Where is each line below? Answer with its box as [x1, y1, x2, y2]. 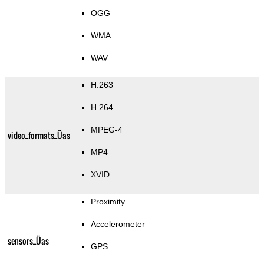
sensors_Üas [7, 235, 49, 247]
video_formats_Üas [7, 129, 70, 142]
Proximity [90, 197, 125, 207]
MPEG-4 [90, 125, 123, 135]
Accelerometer [90, 219, 145, 229]
